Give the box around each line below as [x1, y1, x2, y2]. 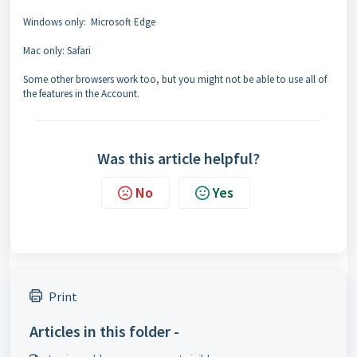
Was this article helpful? [97, 148, 260, 168]
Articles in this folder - [29, 321, 179, 341]
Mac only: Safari [23, 44, 91, 57]
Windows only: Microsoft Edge [23, 15, 155, 29]
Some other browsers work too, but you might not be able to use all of [23, 73, 327, 86]
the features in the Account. [23, 87, 139, 100]
